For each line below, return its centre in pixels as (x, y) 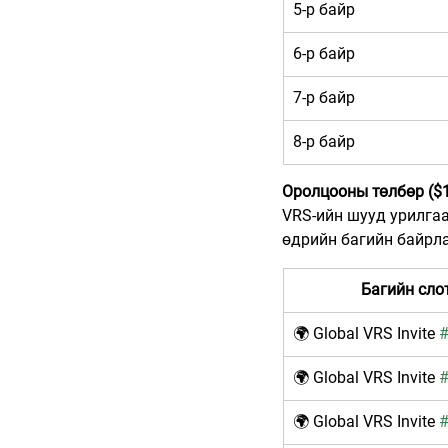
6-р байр (324, 54)
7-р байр (324, 98)
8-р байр (324, 142)
